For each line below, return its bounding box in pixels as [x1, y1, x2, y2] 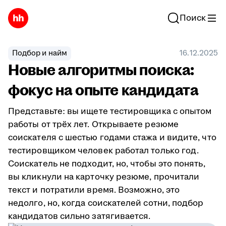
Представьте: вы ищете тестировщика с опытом [8, 105, 212, 118]
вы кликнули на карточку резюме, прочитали [8, 171, 200, 183]
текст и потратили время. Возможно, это [8, 184, 180, 196]
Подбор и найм [12, 48, 67, 59]
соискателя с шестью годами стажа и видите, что [8, 132, 216, 144]
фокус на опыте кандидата [8, 80, 199, 101]
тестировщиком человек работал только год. [8, 145, 199, 157]
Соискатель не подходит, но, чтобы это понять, [8, 158, 205, 170]
